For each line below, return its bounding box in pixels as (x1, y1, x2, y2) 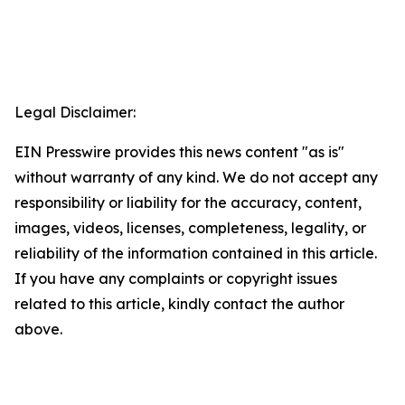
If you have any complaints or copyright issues (14, 269, 337, 288)
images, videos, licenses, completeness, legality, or (14, 219, 366, 238)
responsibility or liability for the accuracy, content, (14, 193, 362, 212)
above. (14, 320, 62, 339)
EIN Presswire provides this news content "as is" (14, 143, 344, 162)
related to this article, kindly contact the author (14, 295, 344, 314)
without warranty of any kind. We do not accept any (14, 168, 378, 187)
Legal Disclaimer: (14, 103, 136, 122)
